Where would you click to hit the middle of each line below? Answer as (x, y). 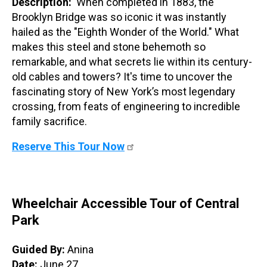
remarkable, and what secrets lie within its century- (132, 62)
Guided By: (38, 250)
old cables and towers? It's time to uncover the (122, 77)
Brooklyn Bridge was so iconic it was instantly (119, 17)
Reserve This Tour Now (68, 147)
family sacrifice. (49, 122)
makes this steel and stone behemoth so (109, 47)
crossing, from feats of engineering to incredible (126, 107)
